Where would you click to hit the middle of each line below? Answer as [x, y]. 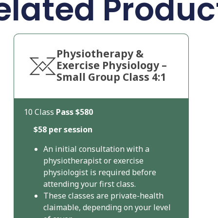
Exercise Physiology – [111, 65]
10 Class [40, 112]
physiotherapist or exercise [93, 161]
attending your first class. [89, 184]
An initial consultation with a [96, 149]
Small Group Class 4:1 [111, 77]
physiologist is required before [100, 173]
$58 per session [63, 130]
